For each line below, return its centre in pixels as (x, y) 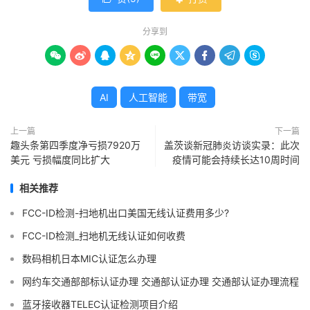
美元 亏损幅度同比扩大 (60, 159)
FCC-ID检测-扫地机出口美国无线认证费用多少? (126, 213)
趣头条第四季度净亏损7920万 (75, 145)
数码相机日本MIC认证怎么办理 (89, 258)
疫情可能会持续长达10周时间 (236, 159)
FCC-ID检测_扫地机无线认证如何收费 (104, 236)
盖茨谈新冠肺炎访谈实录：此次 (232, 145)
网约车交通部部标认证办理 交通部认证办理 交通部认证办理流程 (161, 281)
